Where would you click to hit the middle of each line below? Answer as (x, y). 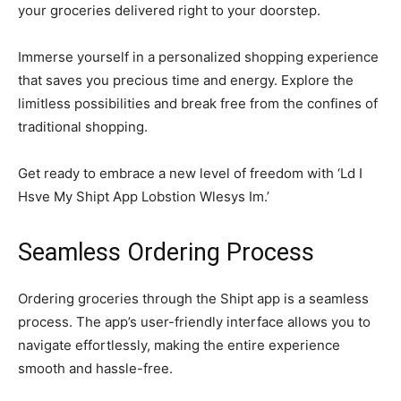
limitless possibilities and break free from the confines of (198, 104)
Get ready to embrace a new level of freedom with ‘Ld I (190, 174)
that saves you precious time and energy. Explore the (186, 81)
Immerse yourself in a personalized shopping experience (198, 57)
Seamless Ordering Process (166, 253)
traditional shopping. (83, 127)
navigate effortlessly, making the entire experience (179, 346)
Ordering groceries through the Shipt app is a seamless (193, 299)
